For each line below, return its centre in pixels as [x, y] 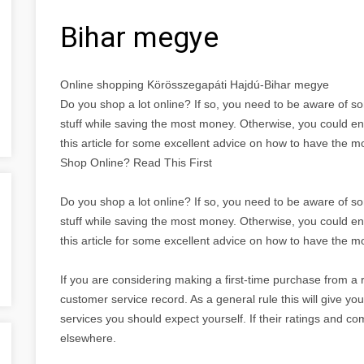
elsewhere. [88, 338]
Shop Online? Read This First [136, 162]
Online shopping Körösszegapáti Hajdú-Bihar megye [195, 84]
